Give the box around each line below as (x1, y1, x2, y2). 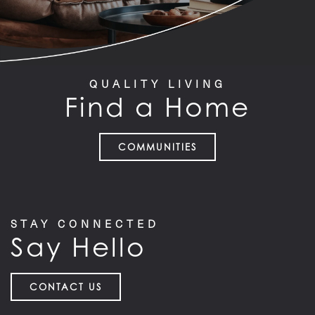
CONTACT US (30, 281, 102, 293)
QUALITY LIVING (89, 77, 226, 91)
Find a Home (65, 91, 250, 124)
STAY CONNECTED (11, 217, 160, 231)
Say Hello (11, 231, 146, 264)
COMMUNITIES (118, 141, 197, 153)
